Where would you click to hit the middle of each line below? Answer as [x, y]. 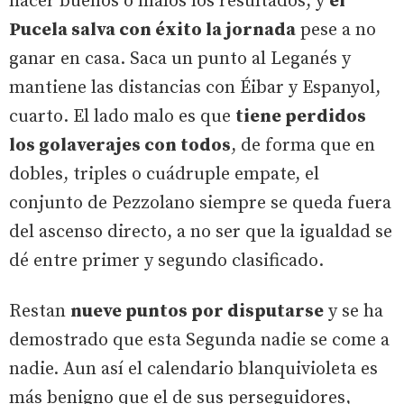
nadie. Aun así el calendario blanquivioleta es [193, 369]
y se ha [353, 311]
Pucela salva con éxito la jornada [152, 30]
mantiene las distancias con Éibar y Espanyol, [195, 87]
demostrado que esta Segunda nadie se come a [199, 340]
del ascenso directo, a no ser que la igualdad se [201, 232]
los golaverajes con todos [120, 145]
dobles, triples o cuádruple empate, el [164, 174]
